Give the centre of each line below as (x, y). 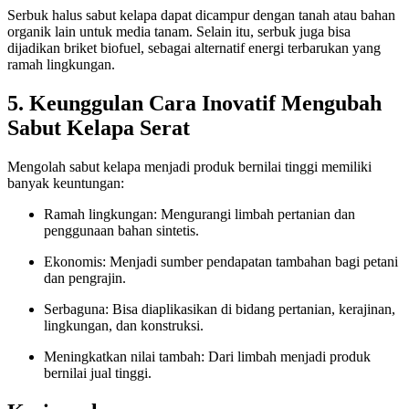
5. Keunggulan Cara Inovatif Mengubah (194, 103)
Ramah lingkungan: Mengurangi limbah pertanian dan (199, 214)
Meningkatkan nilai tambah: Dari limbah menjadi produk (207, 356)
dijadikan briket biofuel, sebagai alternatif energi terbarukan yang (194, 47)
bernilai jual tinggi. (98, 372)
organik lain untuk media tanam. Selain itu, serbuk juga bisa (179, 31)
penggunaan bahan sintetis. (121, 230)
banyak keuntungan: (66, 183)
